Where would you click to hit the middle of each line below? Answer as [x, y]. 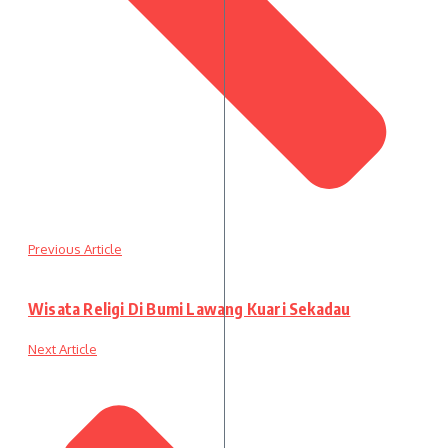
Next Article [62, 349]
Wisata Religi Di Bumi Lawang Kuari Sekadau [189, 309]
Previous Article [75, 248]
